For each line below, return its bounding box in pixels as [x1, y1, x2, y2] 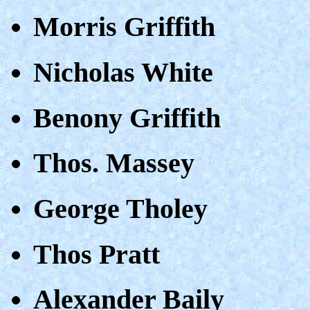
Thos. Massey [33, 147, 194, 179]
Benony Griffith [33, 102, 221, 134]
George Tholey [33, 192, 208, 224]
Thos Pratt [33, 238, 160, 270]
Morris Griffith [33, 11, 215, 43]
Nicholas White [33, 56, 213, 88]
